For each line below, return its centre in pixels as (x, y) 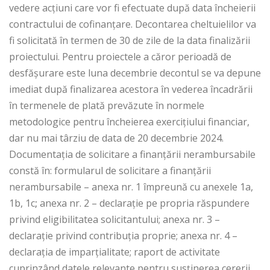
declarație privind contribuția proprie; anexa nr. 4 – (123, 236)
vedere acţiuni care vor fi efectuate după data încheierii (132, 8)
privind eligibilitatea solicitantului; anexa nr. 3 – (115, 220)
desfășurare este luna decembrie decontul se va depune (135, 73)
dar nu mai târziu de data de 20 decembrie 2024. (116, 138)
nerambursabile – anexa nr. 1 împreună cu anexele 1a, (131, 187)
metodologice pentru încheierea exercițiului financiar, (129, 122)
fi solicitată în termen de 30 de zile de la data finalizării (130, 41)
